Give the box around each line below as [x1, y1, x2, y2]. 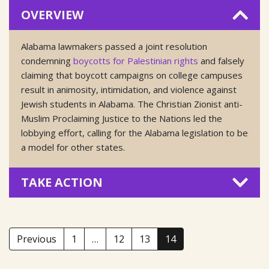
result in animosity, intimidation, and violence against [21, 83, 237, 95]
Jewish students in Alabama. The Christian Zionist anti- [21, 98, 243, 110]
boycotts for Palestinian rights [73, 55, 198, 67]
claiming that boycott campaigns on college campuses [21, 69, 243, 81]
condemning [21, 55, 73, 67]
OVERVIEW [21, 7, 83, 23]
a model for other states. [21, 141, 125, 153]
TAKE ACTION [21, 174, 103, 190]
